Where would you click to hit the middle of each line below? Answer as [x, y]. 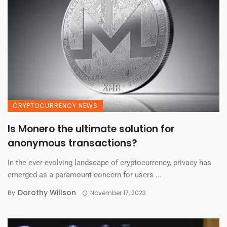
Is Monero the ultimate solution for [91, 129]
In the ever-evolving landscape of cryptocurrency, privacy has [109, 162]
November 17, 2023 [118, 193]
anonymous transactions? [72, 143]
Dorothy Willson [47, 192]
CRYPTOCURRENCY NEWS [55, 105]
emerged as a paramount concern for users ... [85, 175]
